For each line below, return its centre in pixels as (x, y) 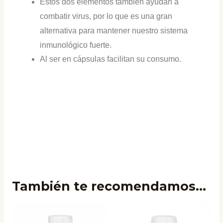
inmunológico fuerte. (76, 45)
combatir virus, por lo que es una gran (106, 16)
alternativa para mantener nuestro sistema (114, 31)
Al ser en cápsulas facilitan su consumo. (111, 59)
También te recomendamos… (109, 186)
